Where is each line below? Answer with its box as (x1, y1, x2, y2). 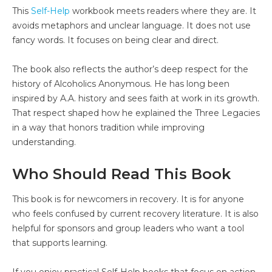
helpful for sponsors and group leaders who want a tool (12, 222, 244, 234)
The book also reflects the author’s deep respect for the (12, 63, 248, 75)
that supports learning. (12, 237, 107, 248)
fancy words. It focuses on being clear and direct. (12, 34, 219, 46)
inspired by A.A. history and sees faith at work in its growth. (12, 92, 259, 104)
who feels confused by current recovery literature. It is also (12, 208, 259, 219)
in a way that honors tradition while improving (12, 121, 205, 133)
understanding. (12, 136, 76, 148)
